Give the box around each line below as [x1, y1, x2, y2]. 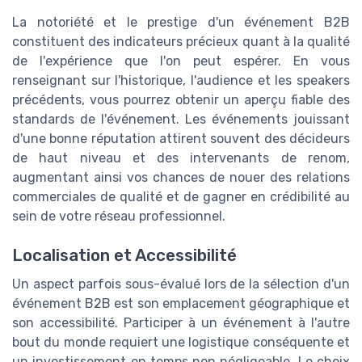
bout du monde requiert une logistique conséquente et [12, 334, 350, 350]
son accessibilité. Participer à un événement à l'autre [12, 314, 350, 330]
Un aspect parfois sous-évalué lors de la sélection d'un [12, 276, 350, 292]
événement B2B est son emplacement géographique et [12, 295, 350, 311]
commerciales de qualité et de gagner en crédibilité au [12, 188, 350, 204]
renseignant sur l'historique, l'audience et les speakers [12, 72, 350, 88]
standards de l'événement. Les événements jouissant [12, 111, 350, 127]
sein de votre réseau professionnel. [12, 208, 225, 224]
